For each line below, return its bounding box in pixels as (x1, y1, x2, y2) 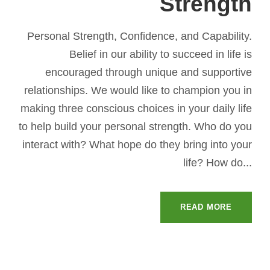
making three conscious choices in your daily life (20, 102, 252, 115)
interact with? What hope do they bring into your (22, 138, 252, 151)
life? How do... (183, 156, 252, 169)
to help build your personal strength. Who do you (19, 120, 252, 133)
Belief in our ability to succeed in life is (69, 48, 252, 60)
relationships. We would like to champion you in (24, 84, 252, 96)
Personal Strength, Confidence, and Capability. (27, 30, 252, 42)
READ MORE (180, 202, 232, 212)
